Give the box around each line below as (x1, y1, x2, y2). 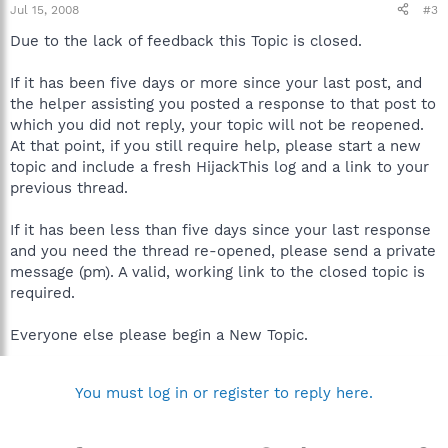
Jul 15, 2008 (10, 2, 79, 17)
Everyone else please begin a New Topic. (10, 325, 308, 344)
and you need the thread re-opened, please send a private (10, 241, 436, 260)
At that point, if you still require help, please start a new (10, 136, 421, 155)
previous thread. (10, 178, 128, 197)
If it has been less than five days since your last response (10, 220, 431, 239)
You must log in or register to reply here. (75, 383, 373, 402)
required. (10, 283, 75, 302)
